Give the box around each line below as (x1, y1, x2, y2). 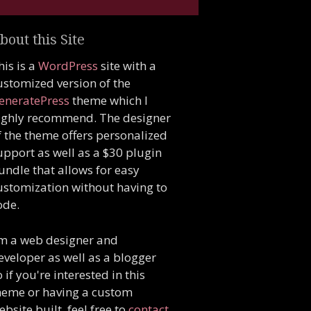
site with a (97, 58, 156, 74)
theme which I (69, 92, 148, 108)
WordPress (37, 58, 98, 74)
